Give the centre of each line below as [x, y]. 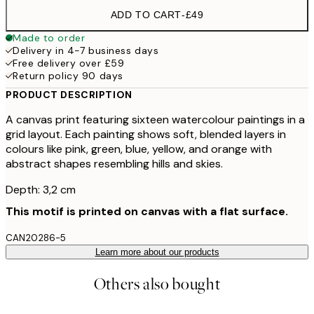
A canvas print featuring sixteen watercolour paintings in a [155, 120]
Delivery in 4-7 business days [86, 50]
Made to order [49, 38]
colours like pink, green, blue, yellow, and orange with [139, 149]
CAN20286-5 [36, 238]
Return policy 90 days [68, 76]
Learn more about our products [157, 252]
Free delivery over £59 [69, 63]
